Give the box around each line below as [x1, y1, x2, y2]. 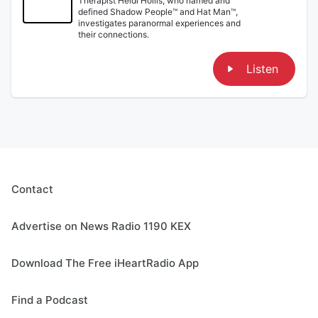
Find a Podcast [11, 292, 88, 307]
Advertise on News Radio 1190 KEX [11, 219, 191, 233]
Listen [246, 61, 279, 76]
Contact [11, 182, 53, 196]
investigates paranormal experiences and [78, 17, 241, 28]
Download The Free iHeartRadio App [11, 256, 199, 270]
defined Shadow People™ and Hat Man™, [78, 6, 238, 17]
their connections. [78, 28, 149, 40]
